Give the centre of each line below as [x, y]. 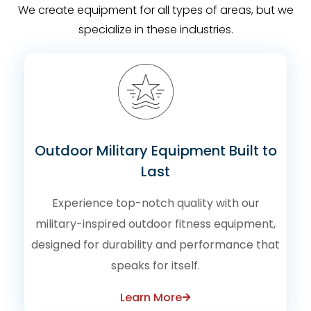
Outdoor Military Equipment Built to [155, 150]
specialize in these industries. [155, 29]
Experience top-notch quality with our [155, 203]
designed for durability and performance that [155, 244]
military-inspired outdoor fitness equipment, [155, 224]
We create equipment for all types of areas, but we [155, 10]
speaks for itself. [155, 265]
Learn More [151, 297]
